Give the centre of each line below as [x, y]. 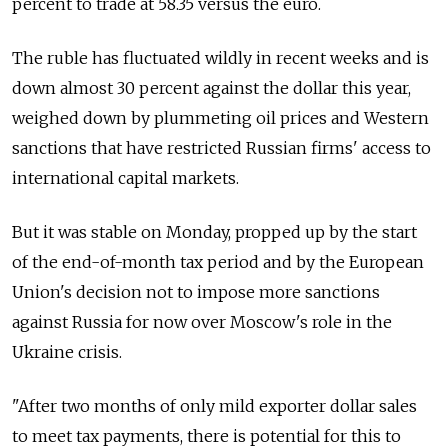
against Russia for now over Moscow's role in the [202, 321]
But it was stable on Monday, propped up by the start [214, 231]
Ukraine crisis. [67, 351]
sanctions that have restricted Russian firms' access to [221, 147]
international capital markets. [125, 177]
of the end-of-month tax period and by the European [218, 261]
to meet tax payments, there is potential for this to [206, 435]
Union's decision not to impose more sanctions [196, 291]
